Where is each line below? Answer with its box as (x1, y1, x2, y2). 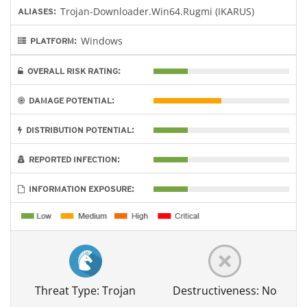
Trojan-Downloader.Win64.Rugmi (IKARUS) (60, 4, 254, 18)
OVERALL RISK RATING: (23, 65, 121, 76)
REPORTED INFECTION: (25, 153, 120, 164)
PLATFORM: (26, 35, 77, 46)
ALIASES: (18, 5, 56, 16)
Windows (81, 34, 123, 47)
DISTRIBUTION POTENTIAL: (22, 124, 134, 135)
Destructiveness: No (173, 283, 278, 299)
